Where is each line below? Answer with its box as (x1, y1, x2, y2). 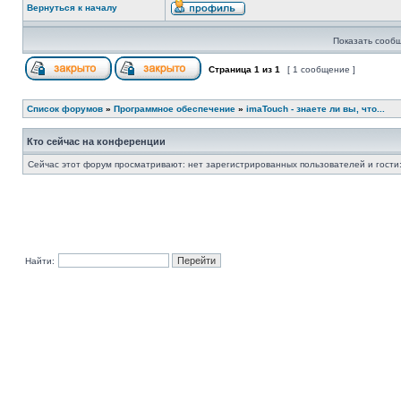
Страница (206, 64, 254, 74)
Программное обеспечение (114, 104, 235, 114)
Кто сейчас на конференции (27, 136, 166, 147)
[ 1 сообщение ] (285, 64, 358, 74)
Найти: (25, 256, 55, 266)
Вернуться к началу (27, 3, 117, 13)
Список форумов (27, 104, 103, 114)
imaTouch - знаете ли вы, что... (246, 104, 385, 114)
